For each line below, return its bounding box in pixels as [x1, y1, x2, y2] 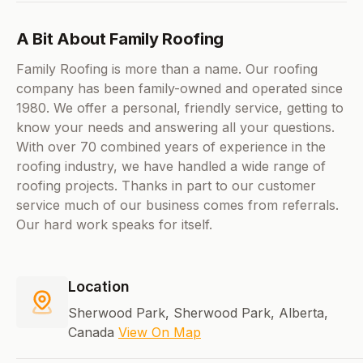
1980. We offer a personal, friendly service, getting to [16, 100, 344, 117]
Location [68, 278, 130, 296]
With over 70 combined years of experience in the [16, 139, 326, 156]
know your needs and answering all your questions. [16, 119, 335, 136]
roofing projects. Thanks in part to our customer [16, 177, 316, 194]
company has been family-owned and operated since [16, 80, 343, 97]
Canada [68, 324, 118, 341]
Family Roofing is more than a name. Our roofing [16, 61, 318, 78]
